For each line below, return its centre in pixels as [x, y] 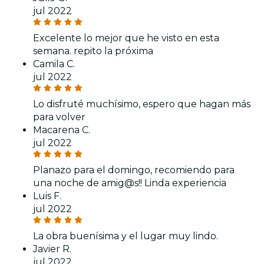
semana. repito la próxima [93, 51]
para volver [59, 117]
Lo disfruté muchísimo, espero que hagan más [142, 104]
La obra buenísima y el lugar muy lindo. [126, 236]
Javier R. [52, 249]
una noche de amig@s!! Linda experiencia [130, 183]
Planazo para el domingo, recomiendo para [134, 170]
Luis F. [47, 196]
